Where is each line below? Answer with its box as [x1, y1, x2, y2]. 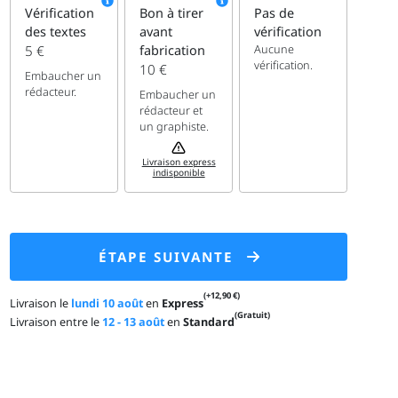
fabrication [139, 42, 205, 60]
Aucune [253, 41, 294, 58]
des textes [24, 23, 86, 41]
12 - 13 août [102, 314, 165, 330]
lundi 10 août [71, 294, 144, 311]
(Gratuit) [235, 308, 271, 321]
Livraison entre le [10, 314, 103, 330]
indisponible [152, 166, 205, 179]
